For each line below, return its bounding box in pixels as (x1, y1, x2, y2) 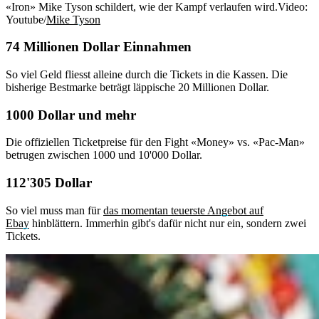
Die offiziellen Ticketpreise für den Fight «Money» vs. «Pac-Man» (6, 136, 305, 149)
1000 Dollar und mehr (6, 107, 136, 122)
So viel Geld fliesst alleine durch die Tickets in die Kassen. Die (6, 68, 288, 80)
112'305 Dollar (6, 175, 92, 191)
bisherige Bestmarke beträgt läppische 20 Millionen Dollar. (6, 80, 269, 93)
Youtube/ (6, 13, 46, 26)
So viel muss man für (6, 204, 103, 216)
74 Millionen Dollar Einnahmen (6, 39, 192, 55)
